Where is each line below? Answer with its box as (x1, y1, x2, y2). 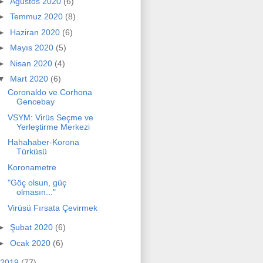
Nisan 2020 (9, 58, 55, 68)
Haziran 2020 (9, 27, 62, 37)
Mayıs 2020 (9, 43, 56, 53)
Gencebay (16, 97, 55, 107)
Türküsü (16, 147, 47, 157)
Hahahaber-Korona (7, 137, 79, 147)
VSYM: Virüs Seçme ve (7, 112, 93, 122)
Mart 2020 (9, 74, 50, 84)
